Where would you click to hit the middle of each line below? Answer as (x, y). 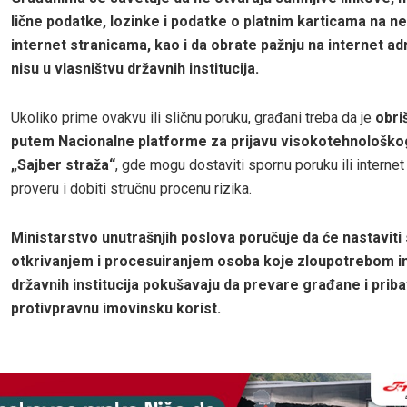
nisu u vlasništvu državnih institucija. (135, 68)
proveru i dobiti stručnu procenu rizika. (131, 188)
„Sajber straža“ (63, 164)
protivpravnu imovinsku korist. (116, 308)
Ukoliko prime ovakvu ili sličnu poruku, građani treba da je (193, 117)
